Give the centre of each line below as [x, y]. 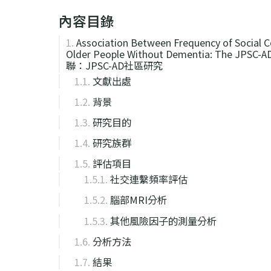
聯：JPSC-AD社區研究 [114, 65]
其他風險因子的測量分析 [163, 220]
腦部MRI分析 [139, 200]
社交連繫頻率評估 [149, 179]
